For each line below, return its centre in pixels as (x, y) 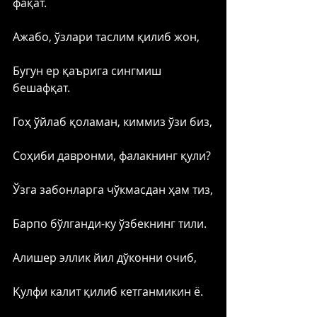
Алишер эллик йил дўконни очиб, (105, 257)
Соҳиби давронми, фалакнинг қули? (112, 155)
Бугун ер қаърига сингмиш (88, 70)
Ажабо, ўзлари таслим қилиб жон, (106, 36)
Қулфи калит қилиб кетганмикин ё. (108, 291)
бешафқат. (43, 87)
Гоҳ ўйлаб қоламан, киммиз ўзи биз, (113, 121)
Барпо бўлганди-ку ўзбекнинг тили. (111, 223)
